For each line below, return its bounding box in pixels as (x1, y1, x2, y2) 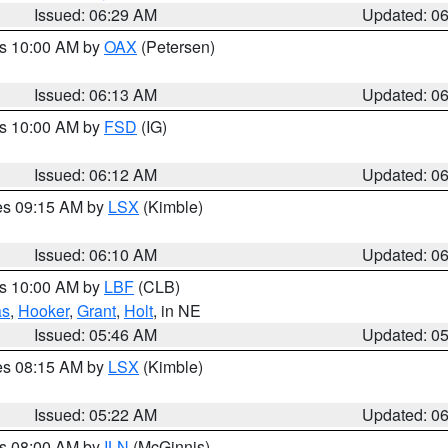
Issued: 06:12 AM (34, 163, 158, 186)
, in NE (153, 299, 201, 322)
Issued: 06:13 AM (34, 83, 158, 106)
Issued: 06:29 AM (34, 3, 158, 26)
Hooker (18, 299, 69, 322)
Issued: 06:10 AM (34, 243, 158, 266)
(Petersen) (137, 35, 215, 58)
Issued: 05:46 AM (34, 323, 158, 346)
